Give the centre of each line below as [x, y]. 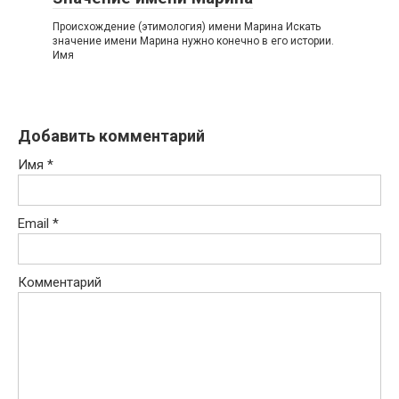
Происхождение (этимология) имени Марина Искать [187, 27]
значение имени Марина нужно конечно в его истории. [193, 41]
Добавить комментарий [111, 136]
